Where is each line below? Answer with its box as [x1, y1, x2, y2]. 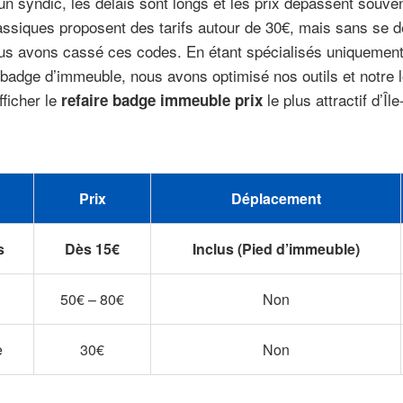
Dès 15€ [65, 238, 120, 260]
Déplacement [230, 188, 321, 210]
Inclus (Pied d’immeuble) [192, 238, 360, 260]
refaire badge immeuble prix [61, 89, 263, 112]
